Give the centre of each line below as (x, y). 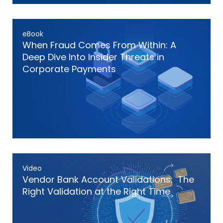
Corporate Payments (69, 69)
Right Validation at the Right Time (96, 191)
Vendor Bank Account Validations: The (108, 179)
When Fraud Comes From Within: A (99, 45)
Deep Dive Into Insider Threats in (93, 57)
